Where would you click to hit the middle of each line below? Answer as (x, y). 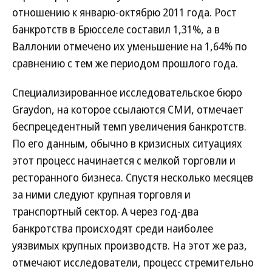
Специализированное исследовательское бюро (127, 92)
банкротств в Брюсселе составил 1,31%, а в (116, 29)
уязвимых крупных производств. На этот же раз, (130, 245)
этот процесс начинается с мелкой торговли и (124, 160)
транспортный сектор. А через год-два (105, 211)
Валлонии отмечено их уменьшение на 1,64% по (130, 46)
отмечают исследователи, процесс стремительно (133, 262)
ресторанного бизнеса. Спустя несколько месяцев (133, 177)
